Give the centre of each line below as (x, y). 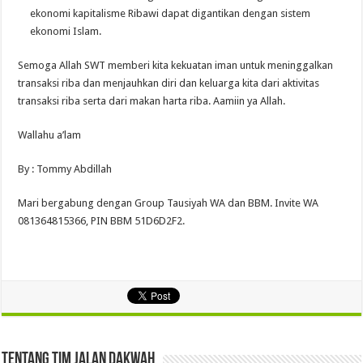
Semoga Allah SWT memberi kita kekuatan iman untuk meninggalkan (176, 65)
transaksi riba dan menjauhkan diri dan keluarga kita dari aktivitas (169, 83)
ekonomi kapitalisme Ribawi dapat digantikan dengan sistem (171, 13)
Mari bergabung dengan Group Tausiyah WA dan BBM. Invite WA (169, 203)
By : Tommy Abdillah (65, 169)
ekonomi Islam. (66, 31)
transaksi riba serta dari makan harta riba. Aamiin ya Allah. (152, 101)
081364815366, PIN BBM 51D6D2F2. (102, 221)
